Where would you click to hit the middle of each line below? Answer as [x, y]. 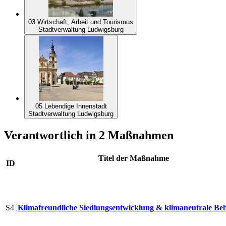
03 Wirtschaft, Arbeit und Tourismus [81, 22]
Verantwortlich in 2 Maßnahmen [89, 135]
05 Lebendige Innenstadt [71, 106]
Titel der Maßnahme [133, 158]
